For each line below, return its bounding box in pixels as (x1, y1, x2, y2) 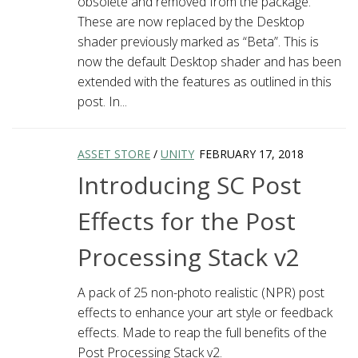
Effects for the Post (78, 204, 296, 237)
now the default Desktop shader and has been (78, 52, 341, 70)
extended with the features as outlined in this (78, 72, 332, 90)
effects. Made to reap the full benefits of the (78, 323, 327, 341)
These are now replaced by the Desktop (78, 12, 304, 30)
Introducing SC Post (78, 168, 301, 201)
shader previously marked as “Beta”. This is (78, 32, 319, 50)
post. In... (78, 92, 127, 110)
